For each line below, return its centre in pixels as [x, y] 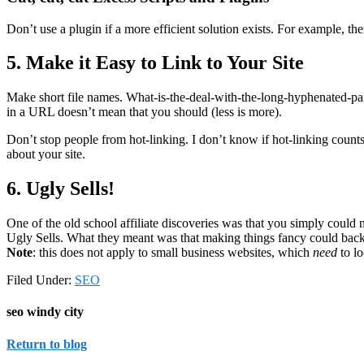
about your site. [46, 154]
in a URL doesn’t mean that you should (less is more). [144, 112]
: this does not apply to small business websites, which [173, 253]
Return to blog [47, 344]
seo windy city [45, 312]
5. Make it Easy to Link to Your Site [155, 63]
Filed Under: [41, 280]
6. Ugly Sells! [61, 189]
